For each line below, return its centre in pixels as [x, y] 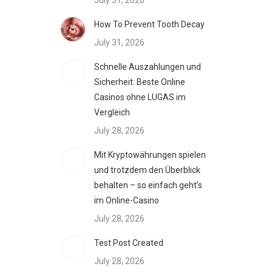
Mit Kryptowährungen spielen [150, 155]
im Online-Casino [127, 200]
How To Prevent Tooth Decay [149, 24]
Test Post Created [129, 243]
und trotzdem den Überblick [147, 170]
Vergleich [112, 112]
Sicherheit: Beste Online [140, 82]
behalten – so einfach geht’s [148, 185]
